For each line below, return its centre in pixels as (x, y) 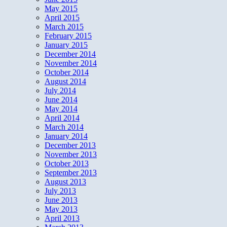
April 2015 (62, 18)
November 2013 (71, 155)
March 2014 (64, 127)
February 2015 (68, 36)
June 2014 (61, 100)
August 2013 (65, 182)
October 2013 (67, 164)
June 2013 (61, 200)
